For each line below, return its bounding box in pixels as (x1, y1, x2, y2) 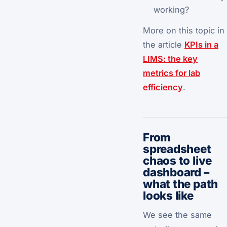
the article (143, 40, 184, 50)
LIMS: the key (143, 54, 198, 64)
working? (153, 4, 189, 15)
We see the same (143, 210, 212, 220)
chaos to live (143, 154, 212, 168)
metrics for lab (143, 68, 200, 79)
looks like (143, 188, 194, 203)
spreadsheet (143, 142, 211, 156)
